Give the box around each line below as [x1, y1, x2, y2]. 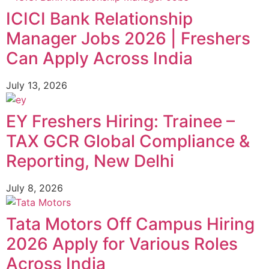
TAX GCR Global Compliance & [6, 130, 250, 151]
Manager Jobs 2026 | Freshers [6, 28, 250, 49]
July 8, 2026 [6, 181, 63, 194]
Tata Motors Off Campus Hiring [6, 213, 255, 234]
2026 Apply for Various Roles [6, 233, 238, 254]
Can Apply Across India [6, 47, 193, 68]
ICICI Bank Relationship [6, 8, 193, 29]
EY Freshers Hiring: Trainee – [6, 110, 235, 131]
